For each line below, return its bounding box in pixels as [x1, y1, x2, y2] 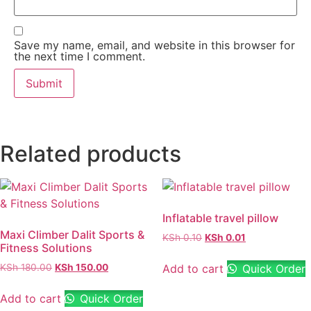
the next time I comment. [14, 49, 145, 63]
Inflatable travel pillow [162, 210, 278, 225]
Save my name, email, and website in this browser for [14, 37, 295, 52]
